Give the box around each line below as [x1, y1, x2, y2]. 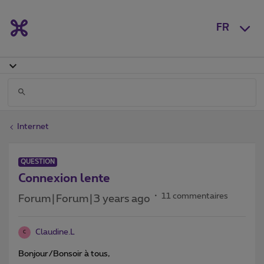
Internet [17, 122, 49, 131]
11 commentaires [161, 192, 228, 200]
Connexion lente [18, 172, 110, 184]
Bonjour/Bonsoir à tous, [18, 249, 110, 258]
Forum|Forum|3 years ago [18, 193, 150, 204]
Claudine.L [35, 227, 75, 236]
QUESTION [21, 158, 55, 165]
